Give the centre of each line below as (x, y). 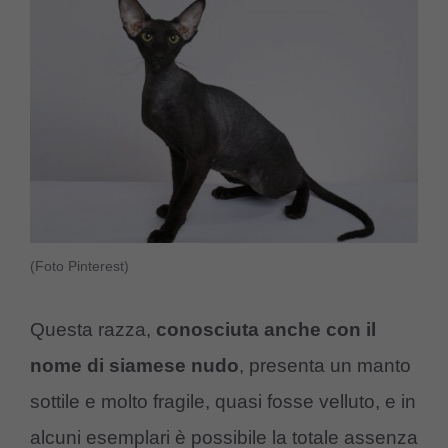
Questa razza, (93, 330)
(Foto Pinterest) (79, 265)
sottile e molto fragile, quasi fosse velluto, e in (223, 402)
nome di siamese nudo (134, 366)
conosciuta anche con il (266, 330)
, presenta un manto (325, 366)
